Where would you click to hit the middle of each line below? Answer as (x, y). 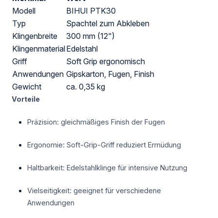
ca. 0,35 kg (86, 87)
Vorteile (26, 99)
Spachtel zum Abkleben (108, 24)
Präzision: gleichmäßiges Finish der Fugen (96, 122)
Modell (24, 11)
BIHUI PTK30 (91, 11)
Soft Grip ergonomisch (106, 62)
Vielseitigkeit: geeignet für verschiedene (94, 191)
